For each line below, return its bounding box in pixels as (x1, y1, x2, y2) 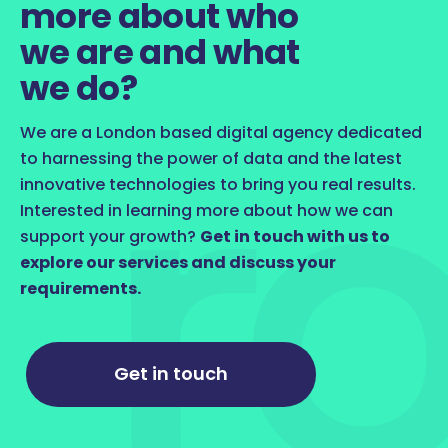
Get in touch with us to (200, 224, 390, 248)
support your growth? (20, 224, 200, 248)
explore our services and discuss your (20, 250, 336, 274)
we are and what (20, 27, 300, 76)
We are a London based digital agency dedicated (20, 120, 422, 144)
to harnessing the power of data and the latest (20, 146, 402, 170)
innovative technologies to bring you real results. (20, 172, 416, 196)
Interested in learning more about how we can (20, 198, 393, 222)
